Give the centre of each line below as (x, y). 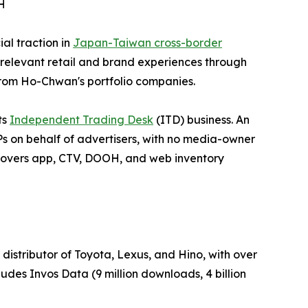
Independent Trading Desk (81, 120)
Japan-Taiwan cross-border (147, 43)
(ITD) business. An (201, 120)
